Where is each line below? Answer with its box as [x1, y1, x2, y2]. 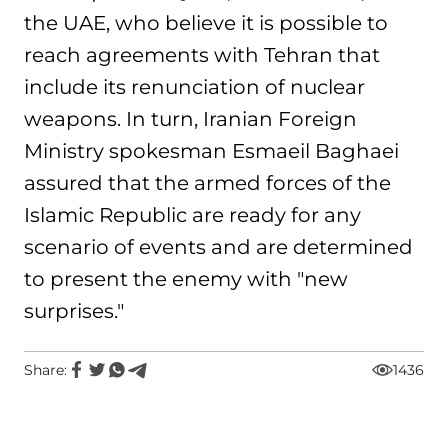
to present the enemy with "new [24, 267, 348, 291]
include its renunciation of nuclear [24, 75, 365, 99]
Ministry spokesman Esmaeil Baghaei [24, 139, 399, 163]
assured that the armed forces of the [24, 171, 391, 195]
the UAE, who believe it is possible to [24, 11, 388, 35]
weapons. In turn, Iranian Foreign [24, 107, 357, 131]
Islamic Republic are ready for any [24, 203, 361, 227]
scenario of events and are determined [24, 235, 413, 259]
